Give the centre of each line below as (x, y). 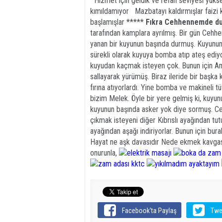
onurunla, (105, 153)
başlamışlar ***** (118, 22)
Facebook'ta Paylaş (149, 211)
